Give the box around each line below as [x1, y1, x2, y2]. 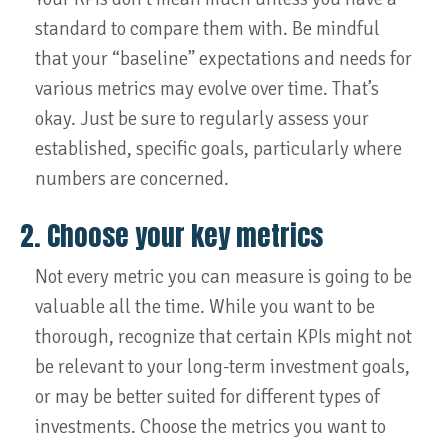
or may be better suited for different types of [35, 385, 380, 409]
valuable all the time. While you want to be [35, 295, 375, 319]
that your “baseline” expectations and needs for [35, 47, 412, 71]
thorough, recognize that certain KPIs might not [35, 325, 412, 349]
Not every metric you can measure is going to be [35, 265, 412, 289]
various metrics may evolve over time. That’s [35, 77, 379, 101]
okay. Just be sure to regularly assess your [35, 107, 369, 131]
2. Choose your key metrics [20, 215, 323, 256]
